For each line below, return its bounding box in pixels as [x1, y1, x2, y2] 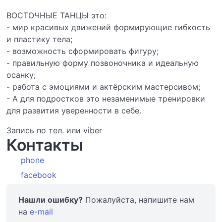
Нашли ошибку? [18, 195, 83, 205]
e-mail [30, 207, 54, 217]
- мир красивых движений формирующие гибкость [6, 22, 211, 32]
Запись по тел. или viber [6, 125, 103, 135]
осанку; [6, 70, 36, 80]
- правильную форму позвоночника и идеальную [6, 58, 199, 68]
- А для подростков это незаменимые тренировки [6, 94, 206, 104]
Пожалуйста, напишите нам [83, 195, 195, 205]
